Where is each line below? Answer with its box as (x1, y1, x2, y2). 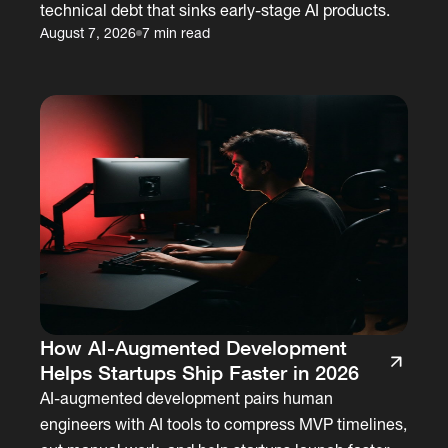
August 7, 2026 (40, 24, 137, 41)
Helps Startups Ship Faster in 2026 (40, 359, 360, 384)
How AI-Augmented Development (40, 334, 348, 359)
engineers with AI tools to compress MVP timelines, (40, 414, 408, 433)
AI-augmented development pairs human (40, 388, 334, 407)
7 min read (142, 24, 211, 41)
